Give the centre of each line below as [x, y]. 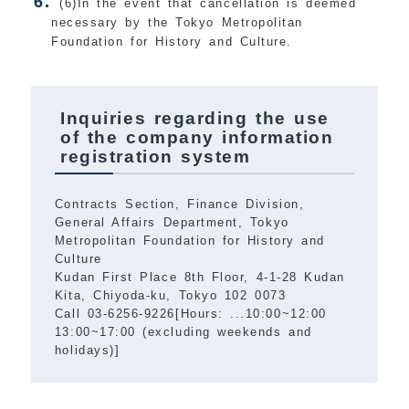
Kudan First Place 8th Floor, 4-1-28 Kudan [199, 277]
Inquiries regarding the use [195, 119]
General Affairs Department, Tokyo [172, 222]
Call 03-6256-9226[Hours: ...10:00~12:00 [190, 313]
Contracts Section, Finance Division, [179, 204]
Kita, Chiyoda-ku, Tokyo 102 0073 [170, 295]
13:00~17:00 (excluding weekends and [183, 331]
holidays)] [87, 350]
